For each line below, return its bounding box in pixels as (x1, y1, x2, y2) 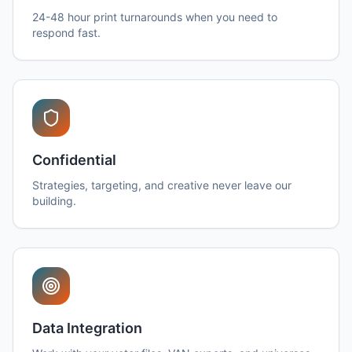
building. (32, 194, 76, 207)
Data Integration (32, 320, 142, 336)
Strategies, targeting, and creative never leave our (32, 178, 291, 192)
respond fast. (32, 26, 101, 39)
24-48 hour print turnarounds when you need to (32, 10, 277, 24)
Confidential (32, 152, 116, 168)
